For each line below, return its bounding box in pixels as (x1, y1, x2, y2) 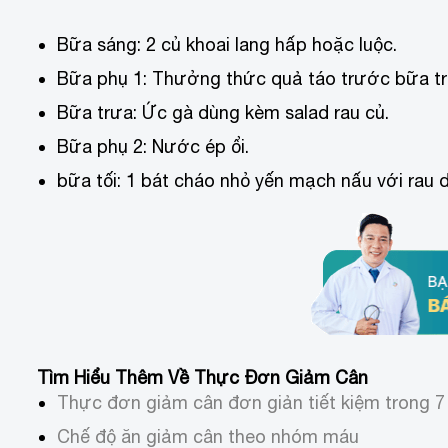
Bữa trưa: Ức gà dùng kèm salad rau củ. (57, 102, 389, 124)
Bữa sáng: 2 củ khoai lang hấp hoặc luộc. (57, 34, 397, 56)
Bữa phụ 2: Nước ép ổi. (57, 136, 249, 158)
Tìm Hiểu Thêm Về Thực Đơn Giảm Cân (37, 367, 368, 389)
